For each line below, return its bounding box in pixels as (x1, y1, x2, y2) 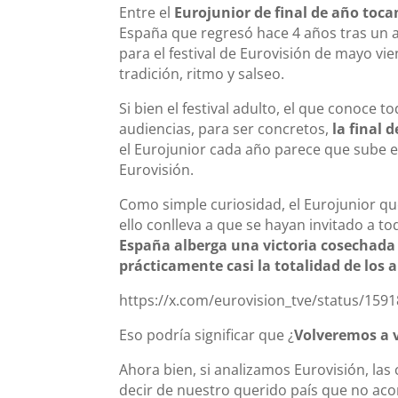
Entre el (119, 2, 175, 22)
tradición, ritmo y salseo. (119, 63, 285, 84)
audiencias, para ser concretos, (119, 118, 333, 139)
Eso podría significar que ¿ (119, 324, 295, 345)
